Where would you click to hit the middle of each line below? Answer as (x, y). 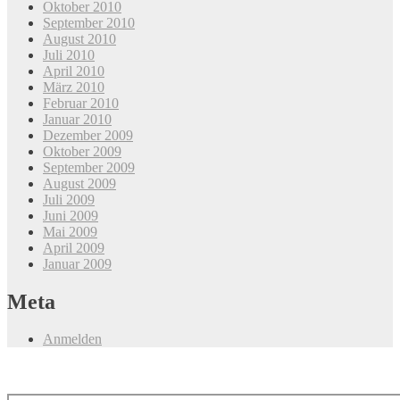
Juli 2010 (69, 54)
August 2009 (79, 183)
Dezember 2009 (88, 135)
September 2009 (89, 167)
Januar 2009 (77, 263)
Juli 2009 (69, 199)
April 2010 (74, 71)
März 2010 (74, 87)
